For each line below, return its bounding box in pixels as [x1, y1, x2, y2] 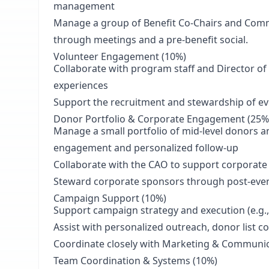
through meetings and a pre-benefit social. [53, 33, 250, 46]
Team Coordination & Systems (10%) [53, 254, 217, 267]
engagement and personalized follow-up [53, 141, 238, 154]
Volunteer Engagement [53, 50, 162, 63]
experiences [53, 79, 108, 92]
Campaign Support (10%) [53, 192, 166, 205]
